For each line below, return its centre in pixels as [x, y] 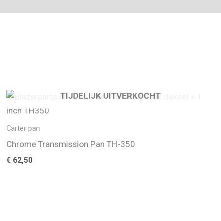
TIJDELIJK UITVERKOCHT [110, 95]
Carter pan [23, 128]
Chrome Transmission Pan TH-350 [71, 143]
